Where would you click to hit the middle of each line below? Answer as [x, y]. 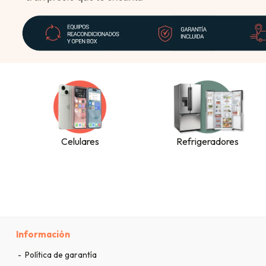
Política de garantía [60, 255]
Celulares [80, 142]
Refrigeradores [208, 142]
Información [43, 235]
